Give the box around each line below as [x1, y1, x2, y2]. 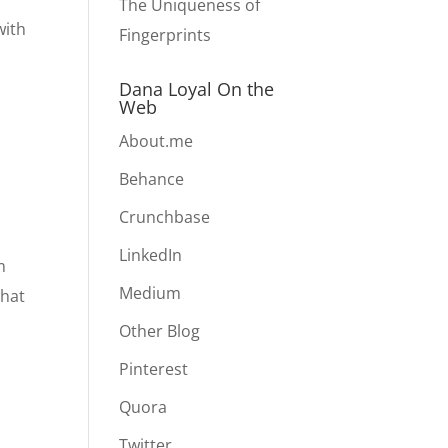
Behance [119, 168, 185, 190]
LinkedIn [119, 244, 183, 266]
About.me [119, 130, 194, 152]
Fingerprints [119, 24, 212, 46]
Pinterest [119, 358, 189, 380]
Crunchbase [119, 206, 211, 228]
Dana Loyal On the [119, 77, 275, 101]
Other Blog [119, 320, 201, 342]
